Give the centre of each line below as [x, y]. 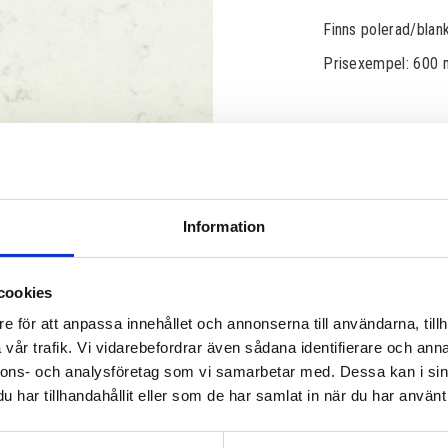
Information [224, 227]
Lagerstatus [359, 276]
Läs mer [347, 312]
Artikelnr [349, 294]
